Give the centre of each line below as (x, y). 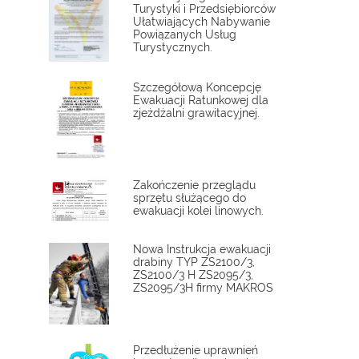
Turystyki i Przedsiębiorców (204, 9)
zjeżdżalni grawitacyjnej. (196, 113)
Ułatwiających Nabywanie (202, 22)
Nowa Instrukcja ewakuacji (202, 249)
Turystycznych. (173, 48)
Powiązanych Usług (185, 35)
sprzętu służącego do (190, 198)
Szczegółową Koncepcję (197, 88)
